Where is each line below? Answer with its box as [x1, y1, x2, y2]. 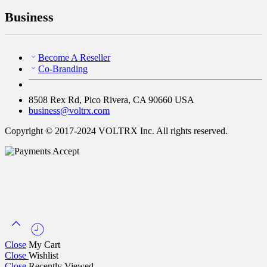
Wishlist [29, 250, 58, 260]
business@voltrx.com [29, 105, 110, 116]
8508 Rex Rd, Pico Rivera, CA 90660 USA [29, 94, 194, 105]
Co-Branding [38, 63, 88, 74]
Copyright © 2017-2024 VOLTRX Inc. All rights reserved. [5, 125, 228, 136]
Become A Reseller [38, 52, 110, 63]
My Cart [29, 239, 60, 250]
